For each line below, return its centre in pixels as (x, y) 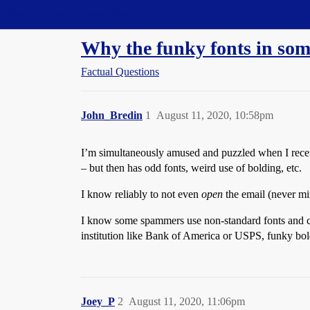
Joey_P (98, 301)
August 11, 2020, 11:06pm (187, 301)
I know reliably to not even (141, 194)
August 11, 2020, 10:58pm (215, 115)
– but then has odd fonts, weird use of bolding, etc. (191, 168)
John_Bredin (112, 115)
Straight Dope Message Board (73, 14)
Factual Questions (120, 72)
